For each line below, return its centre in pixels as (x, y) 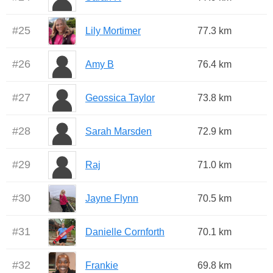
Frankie (102, 266)
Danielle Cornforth (125, 232)
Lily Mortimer (113, 31)
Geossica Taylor (120, 98)
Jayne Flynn (112, 199)
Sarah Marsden (119, 132)
